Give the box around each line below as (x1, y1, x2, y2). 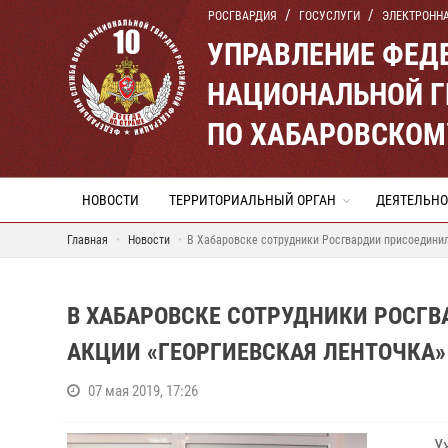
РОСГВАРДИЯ (208, 9, 277, 23)
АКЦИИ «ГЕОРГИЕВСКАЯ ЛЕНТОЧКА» (67, 338, 446, 366)
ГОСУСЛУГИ (299, 9, 360, 23)
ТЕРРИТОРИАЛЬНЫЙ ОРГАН (169, 192, 336, 208)
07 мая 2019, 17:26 (88, 382, 198, 400)
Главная (67, 233, 108, 247)
